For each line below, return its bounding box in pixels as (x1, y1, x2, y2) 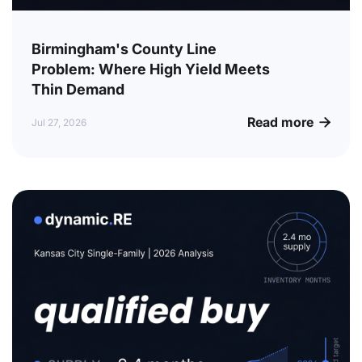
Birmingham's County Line (32, 40, 217, 58)
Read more (247, 114, 314, 131)
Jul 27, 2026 (32, 116, 86, 129)
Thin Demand (32, 81, 124, 99)
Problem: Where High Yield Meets (32, 61, 270, 78)
